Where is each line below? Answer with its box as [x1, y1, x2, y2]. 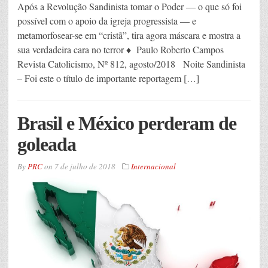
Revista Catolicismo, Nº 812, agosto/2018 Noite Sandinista [17, 57, 245, 70]
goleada [17, 133, 76, 155]
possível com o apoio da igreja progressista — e [17, 14, 196, 27]
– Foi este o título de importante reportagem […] [17, 71, 199, 84]
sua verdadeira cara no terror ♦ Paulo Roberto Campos [17, 42, 224, 56]
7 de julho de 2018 [54, 160, 115, 172]
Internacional [131, 160, 176, 172]
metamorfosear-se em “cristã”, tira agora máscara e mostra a [17, 28, 240, 41]
